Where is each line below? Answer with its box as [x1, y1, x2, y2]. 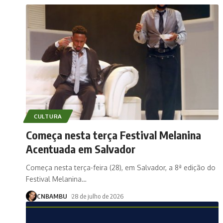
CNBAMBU [37, 192, 67, 200]
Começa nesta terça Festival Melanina [26, 127, 201, 142]
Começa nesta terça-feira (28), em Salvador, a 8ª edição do [26, 163, 216, 172]
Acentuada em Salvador [26, 141, 135, 156]
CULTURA [34, 112, 62, 120]
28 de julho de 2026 [71, 192, 123, 200]
